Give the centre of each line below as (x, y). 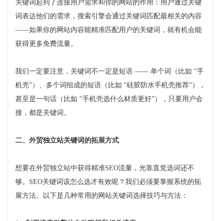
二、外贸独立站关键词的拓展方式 (67, 140)
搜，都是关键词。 (43, 112)
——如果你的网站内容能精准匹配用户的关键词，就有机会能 (109, 30)
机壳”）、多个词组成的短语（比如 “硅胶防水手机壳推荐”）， (110, 85)
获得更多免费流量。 (46, 43)
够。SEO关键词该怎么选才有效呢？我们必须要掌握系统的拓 (108, 182)
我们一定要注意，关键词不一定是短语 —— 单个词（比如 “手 (110, 71)
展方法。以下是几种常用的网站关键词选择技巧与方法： (102, 195)
